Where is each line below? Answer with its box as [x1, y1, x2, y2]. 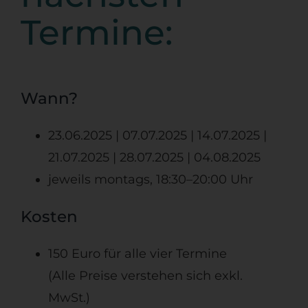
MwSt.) [47, 289, 90, 305]
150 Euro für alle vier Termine [47, 245, 227, 261]
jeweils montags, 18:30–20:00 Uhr [47, 171, 253, 187]
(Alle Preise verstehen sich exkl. [47, 267, 243, 283]
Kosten [20, 206, 78, 226]
